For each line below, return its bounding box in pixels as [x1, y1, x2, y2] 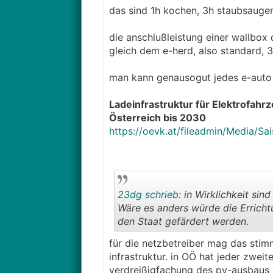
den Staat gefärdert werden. [117, 215, 249, 227]
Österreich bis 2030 [108, 112, 206, 124]
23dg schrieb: [117, 188, 181, 200]
